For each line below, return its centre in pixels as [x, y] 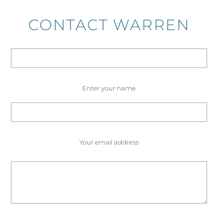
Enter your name [109, 88]
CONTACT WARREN [109, 25]
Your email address [109, 142]
